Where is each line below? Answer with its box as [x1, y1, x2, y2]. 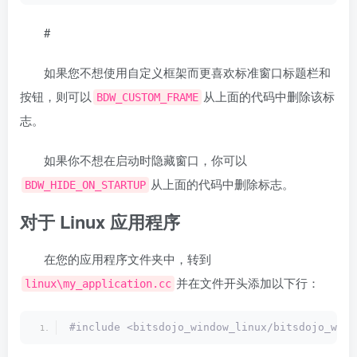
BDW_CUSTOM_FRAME [96, 91, 198, 104]
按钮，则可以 [20, 88, 92, 105]
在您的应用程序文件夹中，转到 [44, 250, 211, 268]
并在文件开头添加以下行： [176, 274, 320, 292]
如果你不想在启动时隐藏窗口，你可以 [44, 151, 247, 169]
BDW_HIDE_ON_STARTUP [25, 178, 146, 192]
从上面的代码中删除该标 [203, 88, 335, 105]
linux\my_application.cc [25, 277, 171, 291]
